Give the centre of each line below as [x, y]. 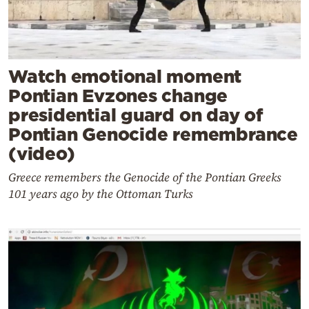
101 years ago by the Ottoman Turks [101, 194]
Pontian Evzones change [118, 96]
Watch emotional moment [125, 77]
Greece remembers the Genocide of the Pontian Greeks [145, 178]
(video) [42, 154]
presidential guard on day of [136, 115]
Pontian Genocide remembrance [153, 134]
